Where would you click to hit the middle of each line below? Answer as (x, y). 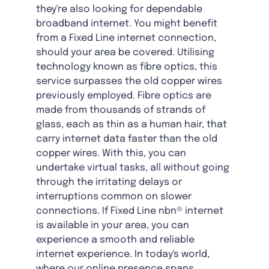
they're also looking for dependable (119, 10)
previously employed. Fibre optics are (124, 96)
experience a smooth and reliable (115, 240)
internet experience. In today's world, (123, 255)
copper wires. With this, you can (111, 154)
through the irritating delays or (109, 183)
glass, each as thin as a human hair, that (131, 125)
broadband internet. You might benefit (127, 24)
